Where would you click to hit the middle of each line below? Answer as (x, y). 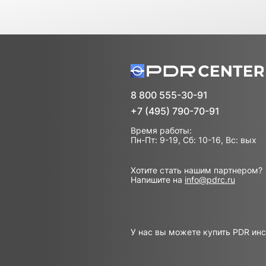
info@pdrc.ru (210, 180)
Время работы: (161, 130)
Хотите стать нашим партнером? (197, 170)
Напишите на (158, 180)
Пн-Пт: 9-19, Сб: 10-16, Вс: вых (194, 140)
